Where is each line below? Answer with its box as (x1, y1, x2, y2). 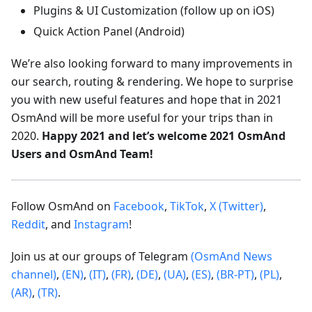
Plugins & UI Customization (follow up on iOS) (33, 3, 274, 19)
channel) (11, 267, 56, 283)
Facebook (114, 198, 164, 214)
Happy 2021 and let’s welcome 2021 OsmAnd (42, 128, 286, 144)
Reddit (11, 217, 45, 233)
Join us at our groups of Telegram (11, 249, 191, 265)
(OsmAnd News (191, 249, 272, 265)
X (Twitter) (210, 198, 263, 214)
